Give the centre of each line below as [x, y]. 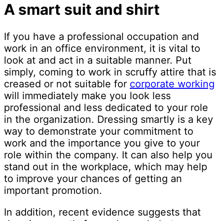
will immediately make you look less [87, 96]
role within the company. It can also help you [108, 155]
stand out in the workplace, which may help [106, 167]
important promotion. [53, 191]
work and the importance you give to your [102, 143]
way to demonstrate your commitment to [99, 131]
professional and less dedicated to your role [106, 108]
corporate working [172, 84]
